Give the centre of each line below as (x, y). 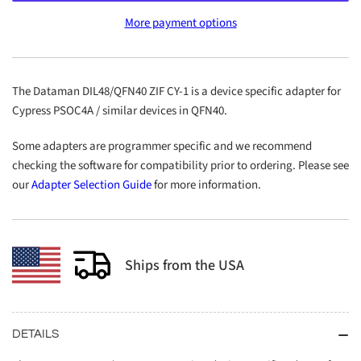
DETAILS (35, 334)
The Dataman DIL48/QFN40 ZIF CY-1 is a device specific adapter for (176, 91)
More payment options (180, 23)
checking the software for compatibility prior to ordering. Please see (180, 165)
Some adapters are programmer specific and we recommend (162, 146)
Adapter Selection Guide (91, 185)
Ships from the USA (185, 265)
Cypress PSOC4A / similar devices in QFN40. (120, 110)
